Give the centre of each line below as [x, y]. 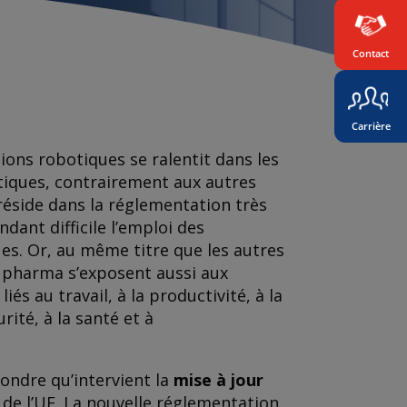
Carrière [371, 126]
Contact [371, 53]
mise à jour [218, 380]
